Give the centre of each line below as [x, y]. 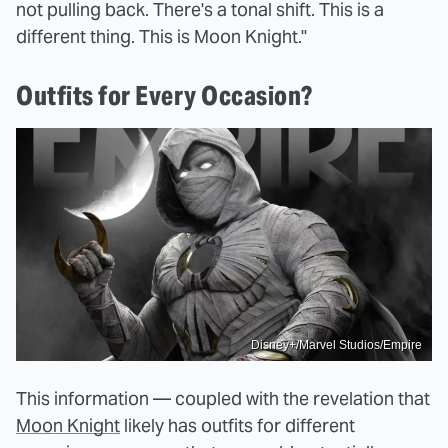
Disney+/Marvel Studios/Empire [336, 345]
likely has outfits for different [237, 426]
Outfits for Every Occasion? [164, 95]
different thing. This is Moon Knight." [161, 36]
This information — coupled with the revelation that [223, 399]
